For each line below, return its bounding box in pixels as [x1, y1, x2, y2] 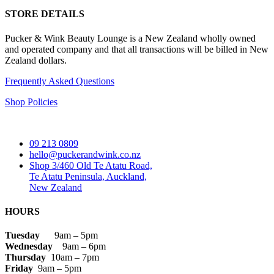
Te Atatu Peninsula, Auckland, [29, 171, 147, 182]
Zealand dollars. [5, 54, 67, 65]
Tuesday [5, 230, 54, 241]
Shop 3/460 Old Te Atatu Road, [29, 160, 152, 171]
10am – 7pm [51, 252, 99, 263]
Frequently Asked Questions [5, 75, 114, 86]
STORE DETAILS [5, 9, 84, 20]
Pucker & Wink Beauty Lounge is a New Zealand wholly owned [5, 32, 256, 43]
